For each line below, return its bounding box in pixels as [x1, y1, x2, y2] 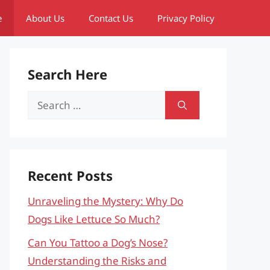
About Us [26, 12, 64, 24]
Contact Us [89, 12, 133, 24]
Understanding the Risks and [28, 253, 166, 268]
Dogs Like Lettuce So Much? [28, 212, 160, 226]
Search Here [28, 65, 107, 83]
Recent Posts [28, 166, 113, 184]
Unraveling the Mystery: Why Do [28, 194, 183, 208]
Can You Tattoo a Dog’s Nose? [28, 235, 168, 250]
